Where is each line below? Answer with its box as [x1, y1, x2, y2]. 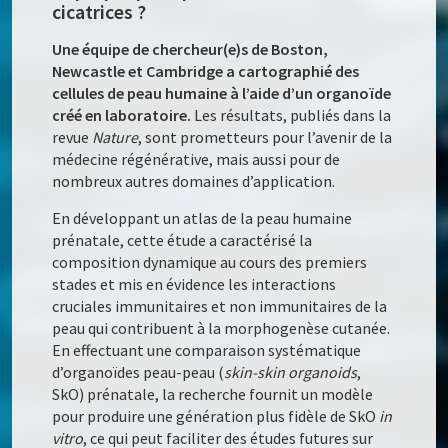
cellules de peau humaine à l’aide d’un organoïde [52, 83, 392, 104]
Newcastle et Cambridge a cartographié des [52, 61, 360, 82]
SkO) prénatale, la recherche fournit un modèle [52, 384, 374, 405]
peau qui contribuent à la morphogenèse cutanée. [52, 318, 391, 339]
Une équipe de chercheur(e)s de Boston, [52, 39, 329, 60]
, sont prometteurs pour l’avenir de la [138, 127, 393, 148]
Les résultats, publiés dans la [194, 105, 392, 126]
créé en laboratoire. [52, 105, 195, 126]
